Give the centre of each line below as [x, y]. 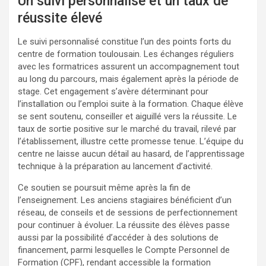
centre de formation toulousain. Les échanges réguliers [126, 54]
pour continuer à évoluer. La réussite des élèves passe [124, 225]
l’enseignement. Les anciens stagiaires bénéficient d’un [125, 200]
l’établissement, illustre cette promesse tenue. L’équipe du [131, 141]
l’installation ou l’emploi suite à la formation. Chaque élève [131, 104]
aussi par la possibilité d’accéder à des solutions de [118, 237]
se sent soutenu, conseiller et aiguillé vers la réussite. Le [127, 116]
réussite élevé [60, 18]
